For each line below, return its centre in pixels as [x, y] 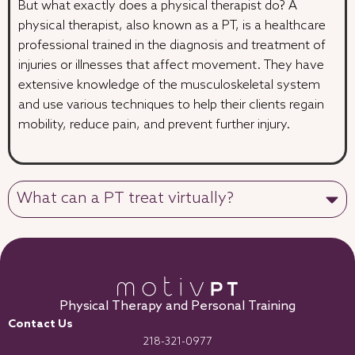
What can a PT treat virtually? [125, 198]
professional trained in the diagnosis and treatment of [172, 46]
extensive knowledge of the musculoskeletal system [169, 86]
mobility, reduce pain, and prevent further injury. [154, 125]
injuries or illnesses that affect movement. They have [171, 66]
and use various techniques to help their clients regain [171, 105]
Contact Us [40, 325]
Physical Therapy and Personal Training [177, 307]
